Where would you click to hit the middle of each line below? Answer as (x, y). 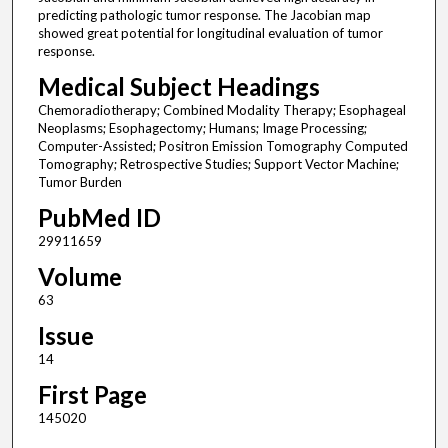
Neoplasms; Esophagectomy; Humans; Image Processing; (202, 128)
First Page (92, 395)
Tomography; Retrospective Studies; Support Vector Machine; (218, 164)
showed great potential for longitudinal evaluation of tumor (210, 33)
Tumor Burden (79, 182)
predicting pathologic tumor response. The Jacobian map (204, 15)
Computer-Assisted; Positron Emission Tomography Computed (222, 146)
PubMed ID (99, 218)
